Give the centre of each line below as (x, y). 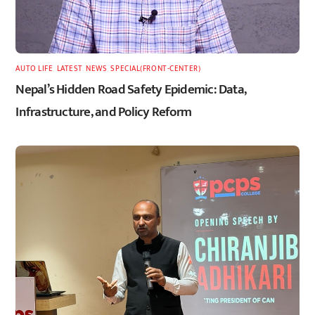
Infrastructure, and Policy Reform (104, 112)
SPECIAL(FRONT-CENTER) (156, 68)
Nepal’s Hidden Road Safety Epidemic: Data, (131, 90)
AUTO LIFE (34, 68)
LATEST (69, 68)
